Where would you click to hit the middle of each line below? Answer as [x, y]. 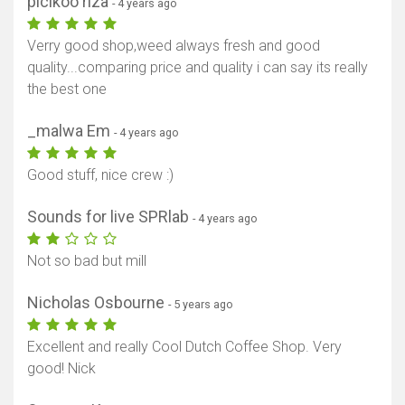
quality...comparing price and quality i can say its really [198, 68]
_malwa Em [71, 131]
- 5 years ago [201, 305]
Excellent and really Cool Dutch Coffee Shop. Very [184, 347]
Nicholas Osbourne [98, 303]
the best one [67, 89]
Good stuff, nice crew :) [100, 175]
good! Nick [61, 369]
